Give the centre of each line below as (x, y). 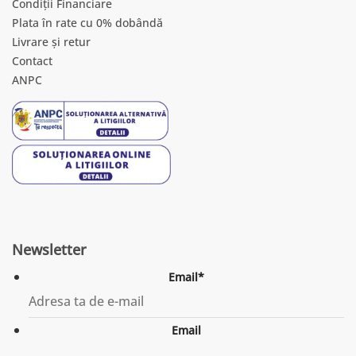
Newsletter (49, 250)
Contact (32, 61)
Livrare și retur (51, 42)
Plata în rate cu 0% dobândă (87, 23)
